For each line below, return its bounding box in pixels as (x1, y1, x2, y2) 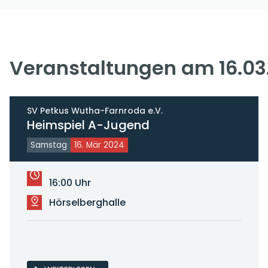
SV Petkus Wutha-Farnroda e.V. (26, 105, 163, 117)
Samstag (30, 139, 67, 151)
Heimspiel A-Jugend (26, 117, 150, 133)
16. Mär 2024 (74, 139, 124, 151)
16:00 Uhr (48, 176, 91, 190)
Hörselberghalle (48, 196, 126, 209)
